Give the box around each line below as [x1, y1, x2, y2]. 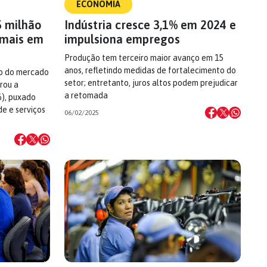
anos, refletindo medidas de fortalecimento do [64, 66, 236, 75]
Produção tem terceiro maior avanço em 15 [64, 53, 223, 63]
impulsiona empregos [64, 32, 180, 46]
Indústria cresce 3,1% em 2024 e [64, 18, 236, 32]
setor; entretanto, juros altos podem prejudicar [64, 78, 238, 88]
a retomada [64, 91, 108, 100]
